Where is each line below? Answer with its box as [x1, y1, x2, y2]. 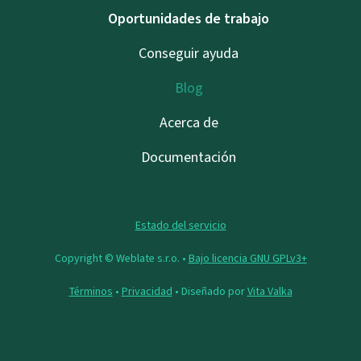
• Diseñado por [172, 284, 247, 300]
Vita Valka [247, 284, 293, 300]
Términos [68, 284, 113, 300]
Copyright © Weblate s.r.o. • [54, 251, 189, 267]
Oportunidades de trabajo [108, 9, 269, 29]
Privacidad [121, 284, 172, 300]
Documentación [141, 147, 236, 168]
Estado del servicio [135, 218, 226, 234]
